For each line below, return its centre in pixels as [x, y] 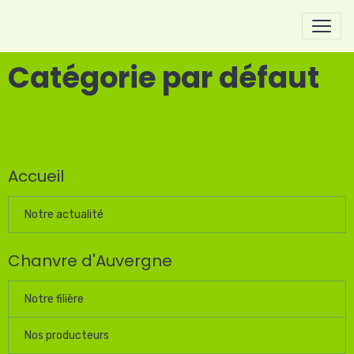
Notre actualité [64, 215]
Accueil [36, 176]
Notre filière [54, 299]
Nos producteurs [67, 335]
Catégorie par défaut [164, 77]
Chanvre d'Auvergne [90, 261]
